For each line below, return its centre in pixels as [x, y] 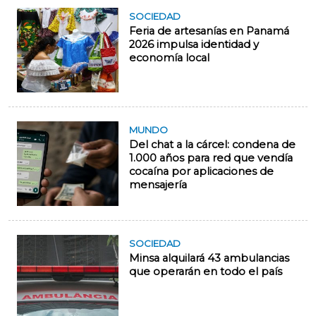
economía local [169, 58]
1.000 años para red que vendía [211, 158]
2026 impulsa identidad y [194, 45]
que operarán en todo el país [206, 272]
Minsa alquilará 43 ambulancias [209, 259]
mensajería [158, 185]
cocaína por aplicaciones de [201, 172]
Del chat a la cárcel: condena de [212, 145]
